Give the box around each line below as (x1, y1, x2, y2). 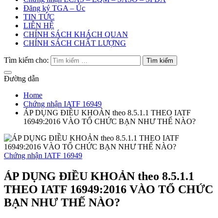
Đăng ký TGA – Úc (23, 4, 85, 12)
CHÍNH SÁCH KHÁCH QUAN (23, 30, 128, 38)
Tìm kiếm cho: (4, 56, 49, 64)
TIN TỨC (23, 13, 54, 21)
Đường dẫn (4, 74, 39, 83)
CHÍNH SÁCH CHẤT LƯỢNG (23, 39, 126, 47)
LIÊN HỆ (23, 21, 54, 30)
